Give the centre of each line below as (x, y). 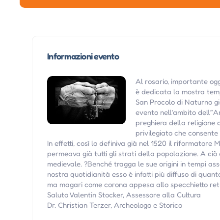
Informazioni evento (83, 56)
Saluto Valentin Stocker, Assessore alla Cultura (124, 194)
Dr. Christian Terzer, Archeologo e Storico (115, 205)
